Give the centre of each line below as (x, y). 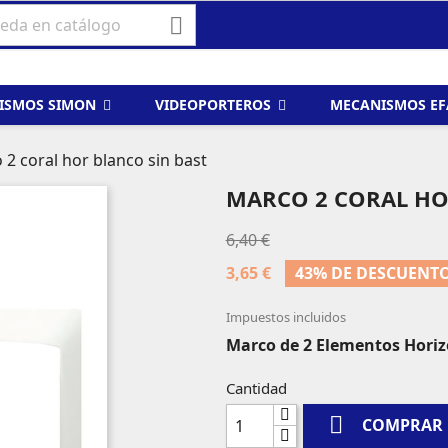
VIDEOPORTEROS (215, 105)
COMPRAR (402, 425)
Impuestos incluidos (285, 317)
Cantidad (256, 388)
